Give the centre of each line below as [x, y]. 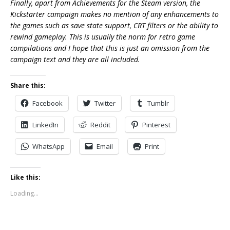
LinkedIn [45, 125]
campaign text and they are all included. [75, 60]
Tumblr [158, 103]
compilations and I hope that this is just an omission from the [110, 48]
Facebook [47, 103]
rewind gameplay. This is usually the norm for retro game [103, 37]
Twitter [105, 103]
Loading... [24, 194]
